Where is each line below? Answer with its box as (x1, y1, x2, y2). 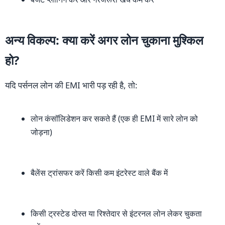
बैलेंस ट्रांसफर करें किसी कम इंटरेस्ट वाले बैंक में (31, 167, 168, 179)
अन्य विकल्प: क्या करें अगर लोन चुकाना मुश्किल (5, 32, 203, 49)
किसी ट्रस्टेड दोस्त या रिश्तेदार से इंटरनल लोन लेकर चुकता (31, 208, 202, 219)
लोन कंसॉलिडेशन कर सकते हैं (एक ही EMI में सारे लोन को (31, 113, 198, 125)
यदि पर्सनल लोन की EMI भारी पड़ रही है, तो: (5, 79, 138, 91)
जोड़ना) (31, 127, 52, 138)
